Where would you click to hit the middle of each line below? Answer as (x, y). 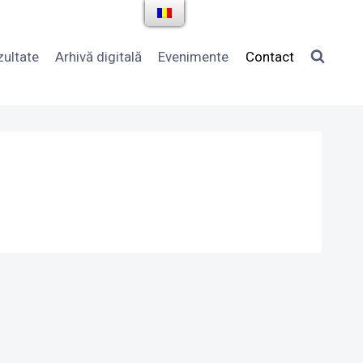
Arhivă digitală (99, 56)
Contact (269, 56)
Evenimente (194, 56)
